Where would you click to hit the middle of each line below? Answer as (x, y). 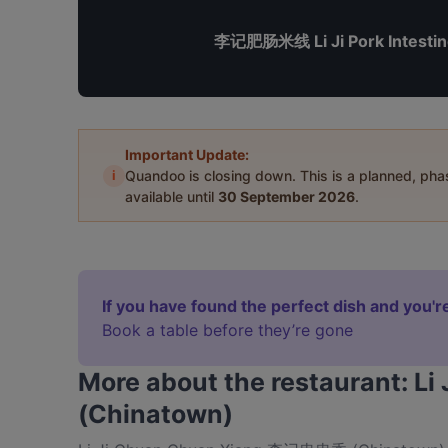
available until (171, 196)
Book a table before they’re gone (227, 330)
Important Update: (187, 154)
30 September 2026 (286, 196)
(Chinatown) (155, 414)
